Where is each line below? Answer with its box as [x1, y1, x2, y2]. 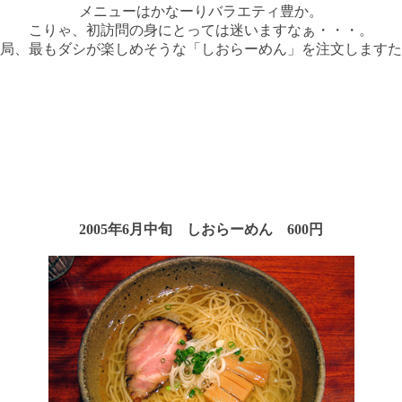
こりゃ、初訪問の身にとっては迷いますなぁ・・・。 [29, 22, 373, 39]
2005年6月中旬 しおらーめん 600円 [79, 222, 323, 238]
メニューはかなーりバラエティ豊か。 [79, 4, 323, 20]
